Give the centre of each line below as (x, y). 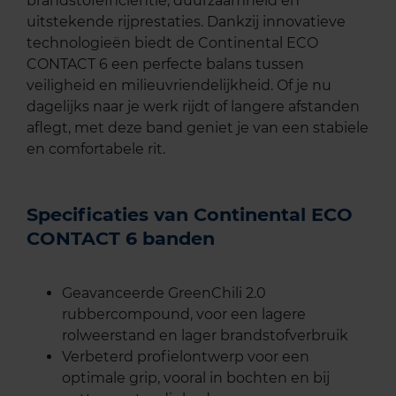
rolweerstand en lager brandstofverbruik (205, 335)
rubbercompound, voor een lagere (184, 314)
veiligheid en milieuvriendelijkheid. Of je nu (179, 85)
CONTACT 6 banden (121, 238)
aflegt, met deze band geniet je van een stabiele (198, 127)
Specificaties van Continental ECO (190, 214)
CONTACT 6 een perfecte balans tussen (165, 64)
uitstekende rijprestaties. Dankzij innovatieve (186, 21)
